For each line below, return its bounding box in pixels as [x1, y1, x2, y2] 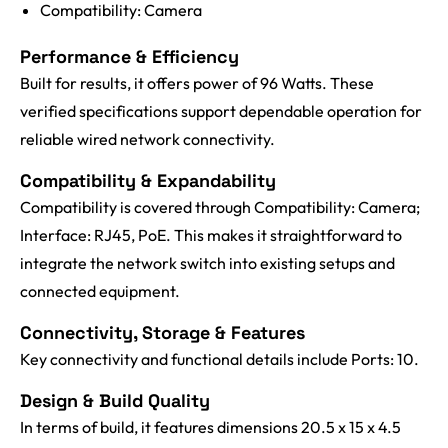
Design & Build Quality [20, 389, 210, 413]
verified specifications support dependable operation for [20, 101, 422, 122]
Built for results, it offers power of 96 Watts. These [20, 73, 374, 94]
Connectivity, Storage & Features [20, 321, 305, 345]
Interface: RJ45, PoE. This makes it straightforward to [20, 225, 402, 246]
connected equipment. [20, 281, 180, 302]
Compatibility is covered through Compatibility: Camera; [20, 197, 420, 218]
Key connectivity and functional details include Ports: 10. [20, 349, 419, 370]
